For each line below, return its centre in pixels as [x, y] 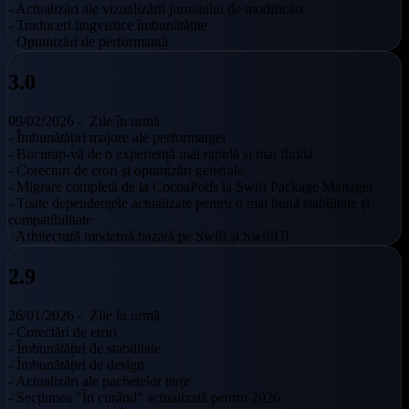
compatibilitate [50, 219]
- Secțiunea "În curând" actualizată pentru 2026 [144, 397]
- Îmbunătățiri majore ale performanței [117, 137]
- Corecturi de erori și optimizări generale [126, 170]
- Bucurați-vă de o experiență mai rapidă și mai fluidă [161, 153]
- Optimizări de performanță [88, 42]
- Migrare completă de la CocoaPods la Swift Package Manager [191, 186]
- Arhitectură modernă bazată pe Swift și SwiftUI [149, 236]
